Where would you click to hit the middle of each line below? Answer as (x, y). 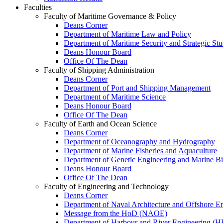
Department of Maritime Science (115, 97)
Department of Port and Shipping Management (137, 88)
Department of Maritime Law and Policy (127, 34)
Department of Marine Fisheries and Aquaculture (140, 150)
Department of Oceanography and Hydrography (139, 141)
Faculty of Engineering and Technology (106, 186)
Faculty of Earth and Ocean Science (100, 123)
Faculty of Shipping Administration (99, 70)
